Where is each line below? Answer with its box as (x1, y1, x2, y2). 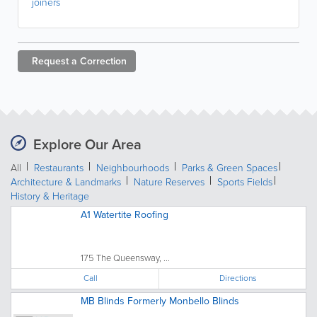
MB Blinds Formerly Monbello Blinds (81, 294, 239, 309)
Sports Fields (217, 175, 272, 190)
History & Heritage (11, 189, 89, 204)
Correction (80, 54, 127, 69)
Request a (32, 54, 77, 69)
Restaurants (34, 161, 83, 175)
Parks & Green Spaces (182, 161, 277, 175)
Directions (219, 272, 258, 284)
